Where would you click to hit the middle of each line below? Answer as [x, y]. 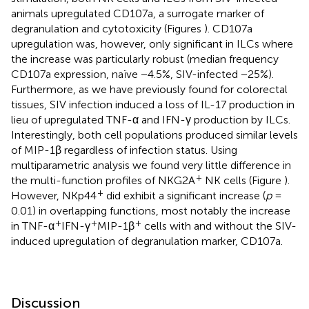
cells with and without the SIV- [219, 226]
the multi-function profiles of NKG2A [103, 180]
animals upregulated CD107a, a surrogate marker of [138, 13]
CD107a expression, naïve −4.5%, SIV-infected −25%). [142, 74]
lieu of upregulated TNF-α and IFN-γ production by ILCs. [151, 119]
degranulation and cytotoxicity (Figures [108, 28]
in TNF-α [33, 226]
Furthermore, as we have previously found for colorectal [149, 89]
